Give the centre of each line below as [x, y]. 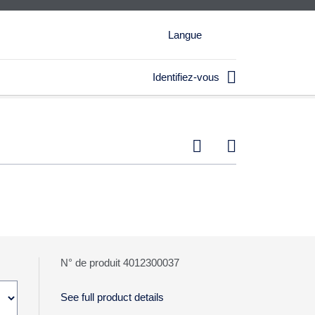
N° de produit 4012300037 [120, 263]
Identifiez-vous [186, 77]
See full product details [112, 297]
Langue [185, 35]
